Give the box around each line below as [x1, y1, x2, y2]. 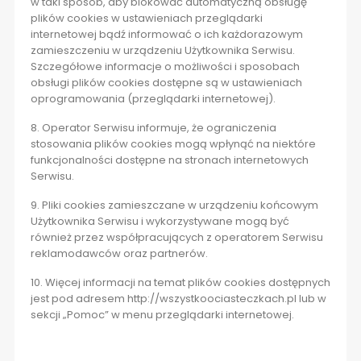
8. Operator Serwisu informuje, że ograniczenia [30, 120, 276, 136]
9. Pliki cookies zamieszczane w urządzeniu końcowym [30, 197, 318, 214]
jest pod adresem [30, 291, 127, 307]
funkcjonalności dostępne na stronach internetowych [30, 152, 309, 168]
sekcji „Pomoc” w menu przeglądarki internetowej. [30, 307, 294, 323]
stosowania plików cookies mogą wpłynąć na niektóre [30, 136, 316, 152]
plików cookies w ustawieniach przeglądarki [30, 10, 263, 27]
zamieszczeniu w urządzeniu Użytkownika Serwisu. [30, 43, 295, 59]
